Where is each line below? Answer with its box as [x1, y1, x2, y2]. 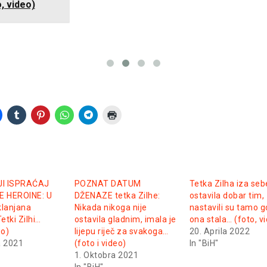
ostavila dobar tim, [189, 191, 265, 201]
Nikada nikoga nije [74, 203, 147, 213]
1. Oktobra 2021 [74, 250, 139, 260]
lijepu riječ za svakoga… [74, 226, 169, 237]
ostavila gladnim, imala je [74, 215, 176, 225]
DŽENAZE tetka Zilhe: [74, 191, 160, 201]
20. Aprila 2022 [189, 226, 250, 237]
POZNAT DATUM [74, 179, 141, 189]
